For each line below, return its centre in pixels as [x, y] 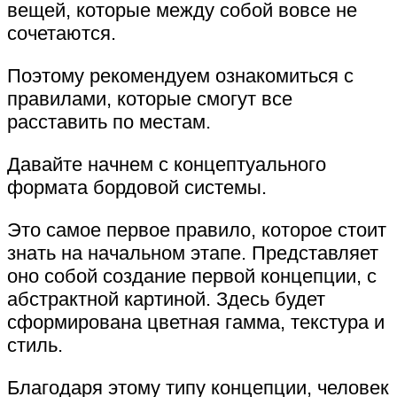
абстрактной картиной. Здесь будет [166, 299]
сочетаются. [62, 33]
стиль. [35, 345]
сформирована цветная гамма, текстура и [196, 322]
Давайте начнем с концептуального [167, 164]
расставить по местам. [109, 121]
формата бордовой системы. [137, 187]
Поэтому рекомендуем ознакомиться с [180, 75]
